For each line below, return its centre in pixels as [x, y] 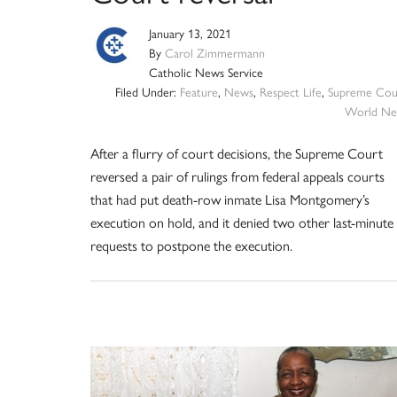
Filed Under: [147, 92]
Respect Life [290, 92]
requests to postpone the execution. [191, 245]
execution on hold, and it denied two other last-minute [242, 222]
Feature [198, 92]
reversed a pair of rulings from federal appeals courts [237, 176]
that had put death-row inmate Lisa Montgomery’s [230, 199]
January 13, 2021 [190, 33]
